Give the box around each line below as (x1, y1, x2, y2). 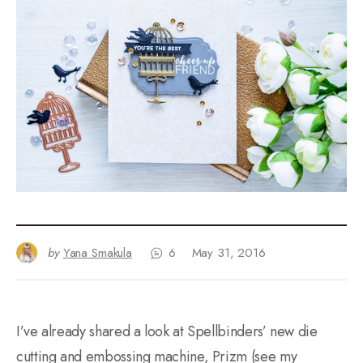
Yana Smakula (62, 244, 132, 263)
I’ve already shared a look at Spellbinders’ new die (16, 321, 318, 343)
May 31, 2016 (191, 244, 266, 263)
